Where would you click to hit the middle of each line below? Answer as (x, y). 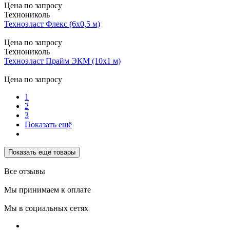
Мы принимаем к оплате (47, 189)
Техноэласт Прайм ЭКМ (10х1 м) (62, 61)
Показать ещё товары (42, 152)
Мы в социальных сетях (46, 208)
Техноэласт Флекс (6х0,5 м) (52, 24)
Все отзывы (25, 171)
